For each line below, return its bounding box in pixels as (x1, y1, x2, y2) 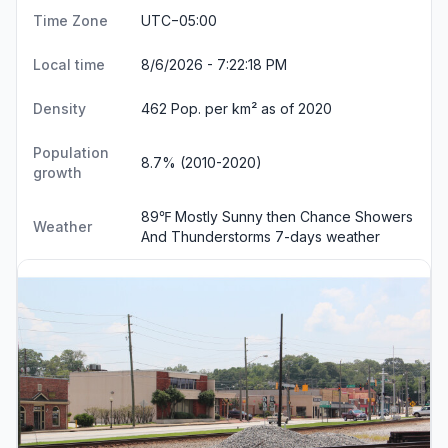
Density (33, 99, 86, 117)
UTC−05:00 (141, 11, 217, 29)
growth (33, 163, 82, 181)
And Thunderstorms (141, 227, 275, 245)
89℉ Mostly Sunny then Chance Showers (141, 207, 413, 225)
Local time (33, 55, 105, 73)
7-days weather (275, 227, 380, 245)
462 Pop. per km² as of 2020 (141, 99, 332, 117)
